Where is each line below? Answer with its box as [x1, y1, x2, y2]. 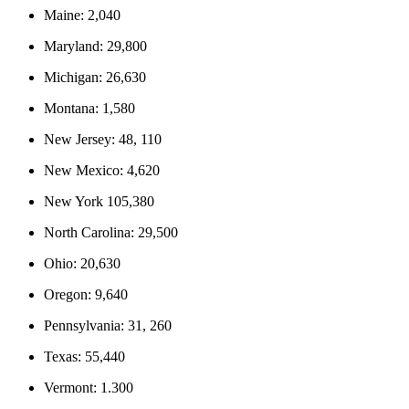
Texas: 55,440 [44, 348, 125, 364]
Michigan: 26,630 [44, 68, 146, 85]
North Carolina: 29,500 [44, 224, 178, 240]
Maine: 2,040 [44, 6, 121, 23]
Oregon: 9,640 [44, 286, 128, 302]
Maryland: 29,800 [44, 37, 147, 54]
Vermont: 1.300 [44, 379, 133, 395]
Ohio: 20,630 [44, 255, 121, 271]
